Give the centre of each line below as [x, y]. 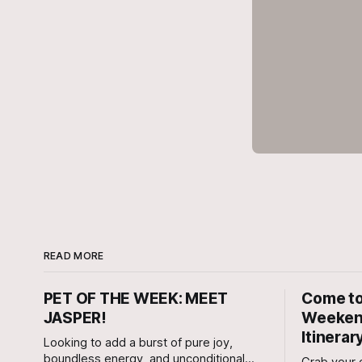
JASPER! [75, 318]
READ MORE [74, 255]
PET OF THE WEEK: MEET [136, 298]
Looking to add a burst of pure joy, [138, 342]
